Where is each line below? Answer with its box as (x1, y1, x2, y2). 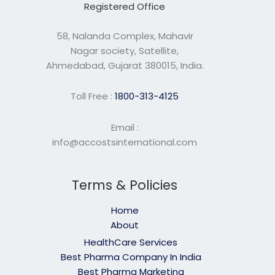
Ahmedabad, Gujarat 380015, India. (45, 59, 204, 72)
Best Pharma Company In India (60, 250, 201, 263)
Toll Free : (71, 90, 115, 103)
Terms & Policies (72, 176, 178, 194)
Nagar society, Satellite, (71, 44, 179, 58)
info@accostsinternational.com (52, 135, 198, 149)
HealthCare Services (84, 235, 178, 249)
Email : (110, 120, 139, 134)
